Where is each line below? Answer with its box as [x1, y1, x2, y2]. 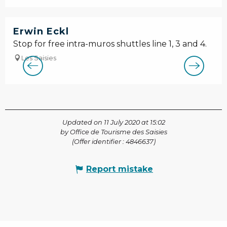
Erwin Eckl [13, 26, 69, 37]
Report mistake [86, 164, 153, 174]
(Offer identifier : [71, 138, 126, 146]
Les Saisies [21, 54, 56, 62]
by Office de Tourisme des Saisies [60, 128, 167, 136]
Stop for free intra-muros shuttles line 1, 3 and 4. [13, 39, 207, 49]
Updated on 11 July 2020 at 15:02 [62, 119, 165, 127]
